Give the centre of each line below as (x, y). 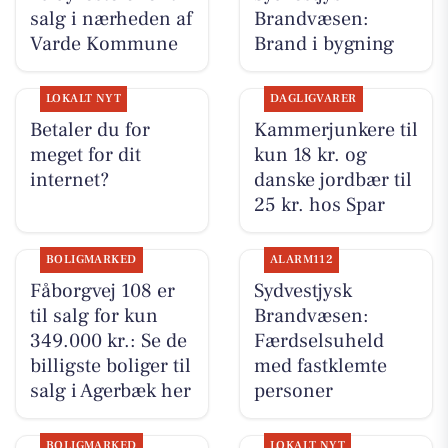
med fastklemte (320, 366)
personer (293, 391)
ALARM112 (301, 260)
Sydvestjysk (302, 291)
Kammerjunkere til (335, 130)
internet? (69, 180)
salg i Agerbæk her (110, 391)
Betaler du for (89, 130)
